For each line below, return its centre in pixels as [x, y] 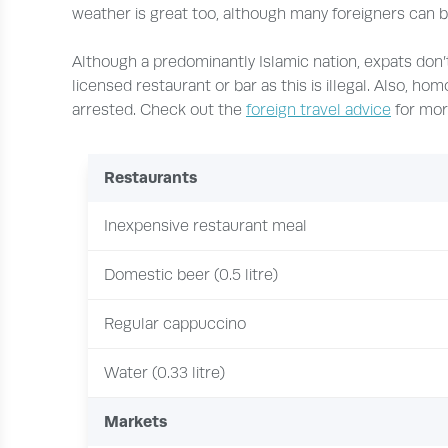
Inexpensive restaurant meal [205, 225]
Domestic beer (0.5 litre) [191, 274]
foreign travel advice [318, 109]
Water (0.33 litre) [164, 372]
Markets [135, 421]
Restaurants [150, 177]
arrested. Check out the [159, 109]
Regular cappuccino [175, 323]
